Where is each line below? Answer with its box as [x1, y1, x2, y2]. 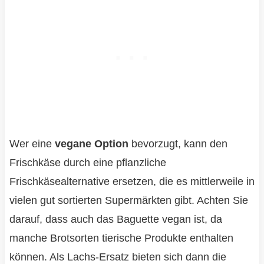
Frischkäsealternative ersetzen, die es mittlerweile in [9, 176, 255, 188]
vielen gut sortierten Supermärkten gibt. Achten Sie [9, 194, 248, 207]
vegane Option [54, 138, 128, 150]
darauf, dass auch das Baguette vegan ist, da [9, 213, 222, 226]
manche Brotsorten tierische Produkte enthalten [9, 232, 233, 245]
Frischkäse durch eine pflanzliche [9, 157, 166, 169]
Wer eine [9, 138, 55, 150]
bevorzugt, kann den [128, 138, 227, 150]
